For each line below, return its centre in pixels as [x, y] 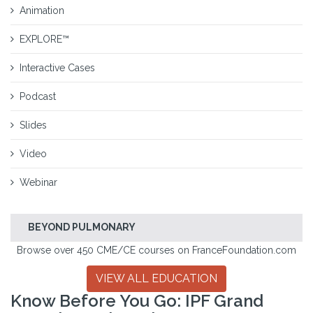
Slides [33, 125]
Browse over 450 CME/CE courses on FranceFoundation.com [156, 250]
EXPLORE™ [44, 39]
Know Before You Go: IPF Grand [137, 301]
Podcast [38, 96]
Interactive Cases [57, 68]
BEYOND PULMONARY [82, 227]
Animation [42, 10]
